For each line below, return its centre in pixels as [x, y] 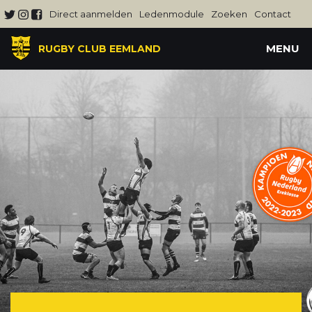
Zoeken [229, 14]
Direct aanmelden [91, 14]
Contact [273, 14]
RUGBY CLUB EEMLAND [100, 49]
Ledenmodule [172, 14]
